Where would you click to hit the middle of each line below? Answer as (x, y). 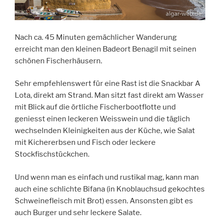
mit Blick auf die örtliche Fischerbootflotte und (95, 107)
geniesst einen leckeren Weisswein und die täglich (102, 119)
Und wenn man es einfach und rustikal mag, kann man (107, 177)
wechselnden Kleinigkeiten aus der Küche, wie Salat (105, 131)
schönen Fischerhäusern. (58, 61)
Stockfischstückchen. (52, 154)
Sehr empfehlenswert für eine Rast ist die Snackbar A (108, 84)
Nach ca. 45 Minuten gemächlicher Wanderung (96, 37)
